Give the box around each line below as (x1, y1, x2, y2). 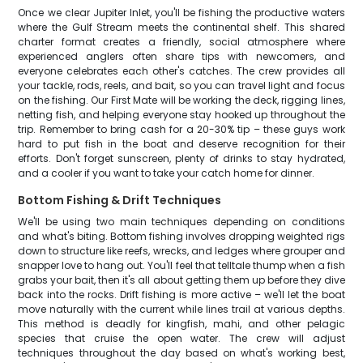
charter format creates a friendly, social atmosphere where (18, 35, 345, 49)
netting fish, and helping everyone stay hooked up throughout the (18, 108, 345, 122)
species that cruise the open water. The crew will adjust (18, 331, 345, 345)
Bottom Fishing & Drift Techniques (18, 192, 222, 208)
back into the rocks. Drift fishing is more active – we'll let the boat (18, 288, 345, 301)
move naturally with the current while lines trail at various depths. (18, 302, 345, 316)
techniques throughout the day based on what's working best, (18, 346, 345, 360)
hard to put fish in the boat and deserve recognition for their (18, 137, 345, 151)
